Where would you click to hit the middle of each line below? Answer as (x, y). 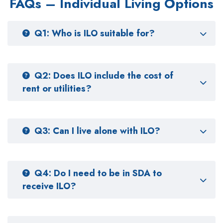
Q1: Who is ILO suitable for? (95, 34)
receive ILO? (49, 186)
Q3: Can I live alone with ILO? (97, 131)
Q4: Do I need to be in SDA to (98, 173)
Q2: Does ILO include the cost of (104, 76)
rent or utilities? (57, 89)
